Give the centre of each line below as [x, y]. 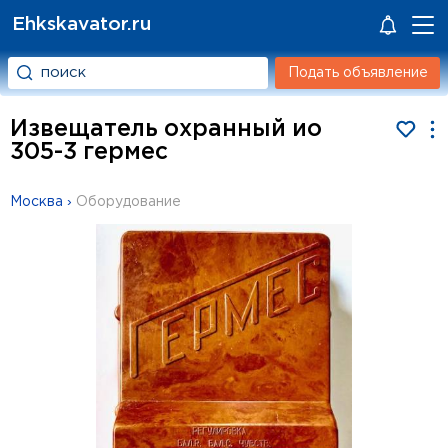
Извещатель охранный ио [166, 129]
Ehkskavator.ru [81, 24]
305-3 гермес [89, 152]
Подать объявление [357, 73]
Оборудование [128, 202]
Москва [36, 202]
